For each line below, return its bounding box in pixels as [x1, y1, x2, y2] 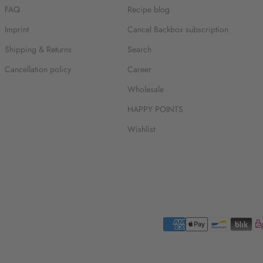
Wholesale [127, 83, 164, 95]
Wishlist [127, 123, 155, 135]
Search [127, 43, 151, 55]
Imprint [4, 23, 29, 35]
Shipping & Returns [4, 43, 72, 55]
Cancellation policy [4, 63, 71, 75]
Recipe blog [127, 4, 170, 15]
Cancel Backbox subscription [127, 23, 228, 35]
